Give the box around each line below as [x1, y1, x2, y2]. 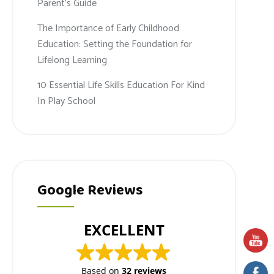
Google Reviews [37, 179, 143, 203]
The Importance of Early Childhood [37, 20, 180, 37]
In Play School [37, 92, 96, 109]
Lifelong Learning [37, 51, 108, 68]
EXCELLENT [83, 220, 165, 240]
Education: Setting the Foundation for [37, 35, 193, 53]
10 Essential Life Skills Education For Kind [37, 76, 206, 94]
